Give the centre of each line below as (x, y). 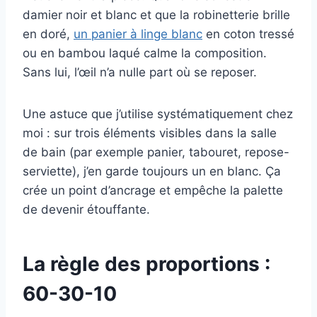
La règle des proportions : (146, 264)
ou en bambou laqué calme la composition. (145, 53)
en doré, (48, 34)
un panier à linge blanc (138, 34)
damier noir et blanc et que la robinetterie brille (156, 15)
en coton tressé (248, 34)
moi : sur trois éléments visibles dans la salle (150, 133)
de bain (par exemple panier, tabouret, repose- (156, 152)
